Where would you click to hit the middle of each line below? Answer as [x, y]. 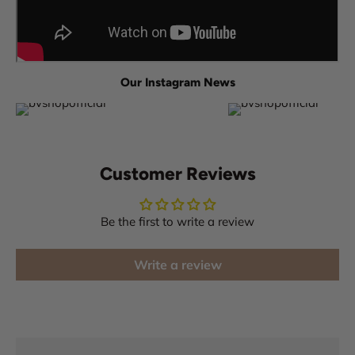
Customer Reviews [177, 174]
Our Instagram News [177, 83]
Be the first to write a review [177, 222]
